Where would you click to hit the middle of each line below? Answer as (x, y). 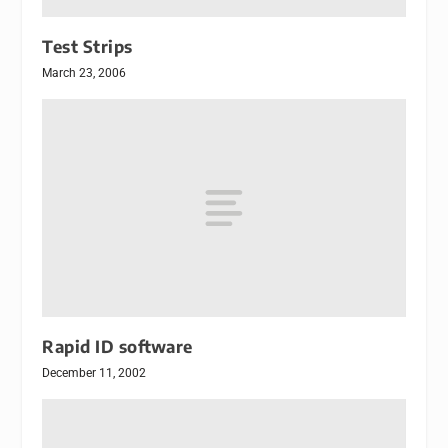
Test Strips (87, 47)
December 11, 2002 (94, 373)
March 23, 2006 (84, 73)
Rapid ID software (117, 347)
